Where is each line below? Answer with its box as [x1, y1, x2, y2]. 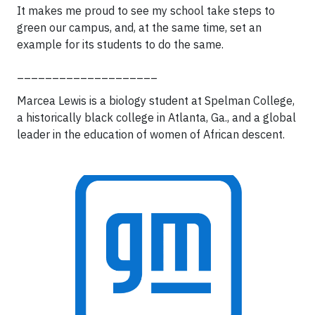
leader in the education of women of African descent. [17, 127, 285, 141]
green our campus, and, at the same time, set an [17, 20, 262, 34]
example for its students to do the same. [17, 37, 224, 51]
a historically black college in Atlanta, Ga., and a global [17, 110, 296, 124]
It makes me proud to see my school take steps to [17, 3, 275, 18]
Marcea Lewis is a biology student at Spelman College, [17, 93, 295, 108]
